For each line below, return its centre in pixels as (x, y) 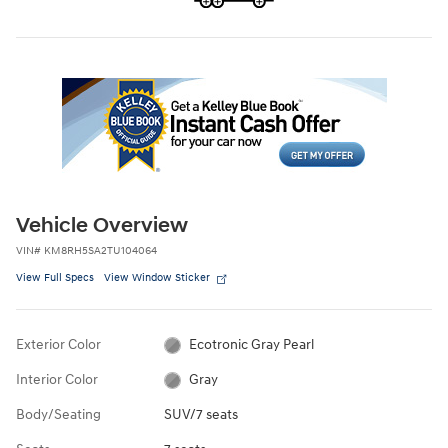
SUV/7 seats (200, 415)
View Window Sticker (157, 278)
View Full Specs (55, 278)
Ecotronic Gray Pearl (252, 345)
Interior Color (57, 380)
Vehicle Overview (102, 226)
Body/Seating (58, 415)
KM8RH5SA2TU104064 (100, 251)
